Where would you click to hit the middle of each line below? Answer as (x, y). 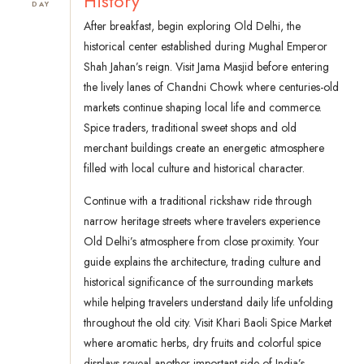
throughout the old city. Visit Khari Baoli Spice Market (208, 323)
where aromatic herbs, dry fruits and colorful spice (202, 343)
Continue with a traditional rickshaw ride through (198, 201)
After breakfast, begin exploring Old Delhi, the (192, 26)
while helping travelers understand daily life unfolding (208, 303)
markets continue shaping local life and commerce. (203, 108)
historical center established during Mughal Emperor (206, 47)
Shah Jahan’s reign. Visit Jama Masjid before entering (206, 67)
